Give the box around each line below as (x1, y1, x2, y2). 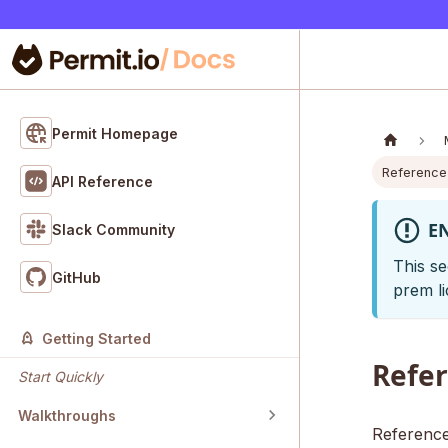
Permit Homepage (52, 124, 178, 142)
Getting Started (42, 330, 151, 348)
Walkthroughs (18, 406, 116, 424)
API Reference (52, 172, 153, 190)
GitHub (52, 268, 101, 286)
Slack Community (52, 220, 175, 238)
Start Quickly (18, 368, 103, 386)
